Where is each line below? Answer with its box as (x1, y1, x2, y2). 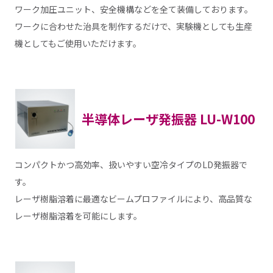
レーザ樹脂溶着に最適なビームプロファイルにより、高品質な (14, 192, 252, 205)
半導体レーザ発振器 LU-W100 (81, 109, 255, 128)
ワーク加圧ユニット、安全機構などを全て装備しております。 (14, 3, 253, 16)
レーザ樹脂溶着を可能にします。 (14, 209, 142, 222)
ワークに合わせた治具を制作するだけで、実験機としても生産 (14, 20, 252, 33)
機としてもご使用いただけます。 (14, 37, 141, 50)
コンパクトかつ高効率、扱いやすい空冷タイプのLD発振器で (14, 158, 247, 171)
